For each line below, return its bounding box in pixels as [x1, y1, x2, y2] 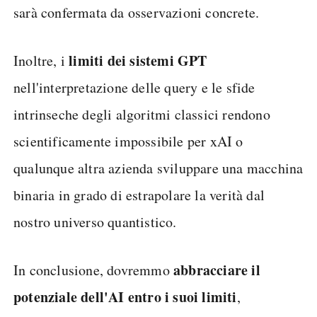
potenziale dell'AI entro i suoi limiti [13, 287, 237, 307]
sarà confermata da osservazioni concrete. [13, 3, 260, 22]
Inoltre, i [13, 51, 69, 70]
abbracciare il [173, 260, 260, 280]
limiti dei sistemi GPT [69, 50, 207, 71]
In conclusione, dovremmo [13, 260, 173, 279]
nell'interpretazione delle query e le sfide [13, 78, 255, 97]
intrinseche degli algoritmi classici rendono [13, 105, 270, 124]
